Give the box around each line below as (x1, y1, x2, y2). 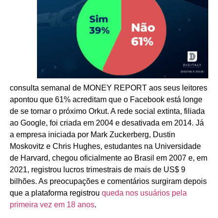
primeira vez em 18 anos (10, 200, 94, 209)
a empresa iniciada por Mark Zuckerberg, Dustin (10, 130, 175, 139)
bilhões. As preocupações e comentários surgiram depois (10, 177, 207, 185)
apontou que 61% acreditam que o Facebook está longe (10, 95, 202, 104)
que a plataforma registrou (10, 188, 102, 197)
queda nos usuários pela (102, 188, 187, 197)
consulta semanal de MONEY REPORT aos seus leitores (10, 83, 207, 92)
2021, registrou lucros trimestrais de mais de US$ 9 (10, 165, 185, 174)
